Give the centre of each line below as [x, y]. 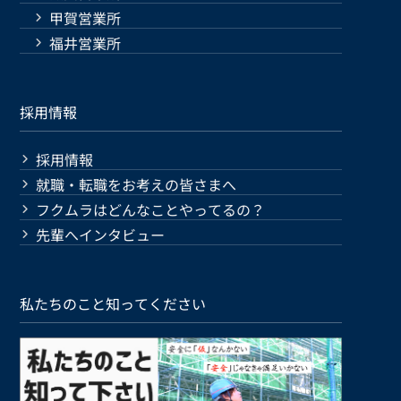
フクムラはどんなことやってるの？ [151, 210]
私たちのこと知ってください [113, 304]
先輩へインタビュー [101, 235]
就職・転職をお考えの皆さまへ [137, 185]
